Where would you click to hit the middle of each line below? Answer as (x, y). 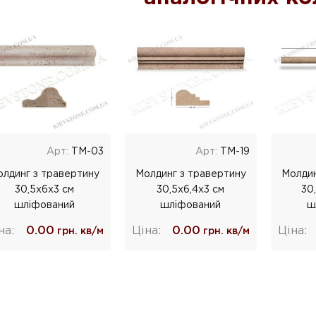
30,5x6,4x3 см (191, 189)
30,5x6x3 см (44, 189)
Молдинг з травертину (190, 174)
